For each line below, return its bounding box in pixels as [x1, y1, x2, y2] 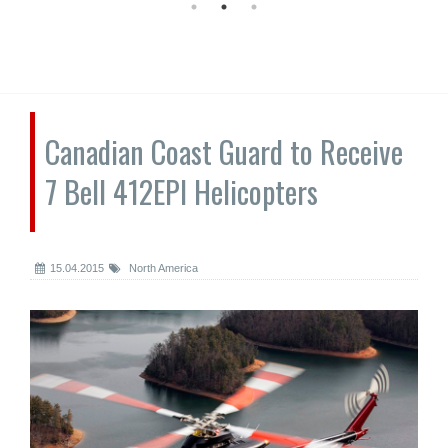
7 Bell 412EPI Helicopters [45, 169, 318, 214]
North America [126, 262, 198, 274]
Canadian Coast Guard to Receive [45, 129, 403, 174]
